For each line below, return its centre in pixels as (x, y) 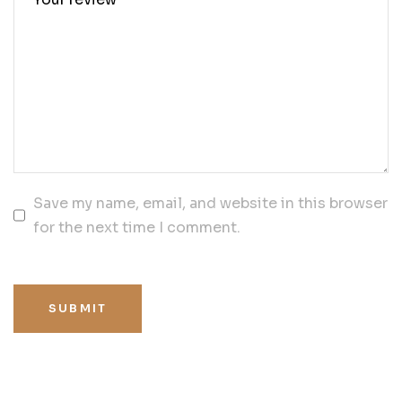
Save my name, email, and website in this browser (210, 204)
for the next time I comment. (136, 228)
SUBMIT (78, 308)
